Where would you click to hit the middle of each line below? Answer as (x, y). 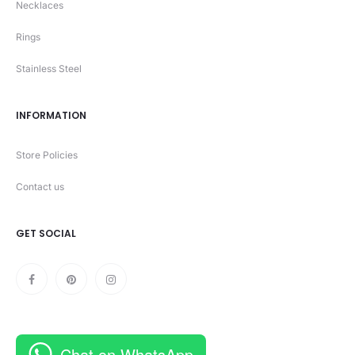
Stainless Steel (49, 69)
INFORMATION (51, 116)
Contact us (40, 187)
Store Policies (47, 155)
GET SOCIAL (46, 234)
